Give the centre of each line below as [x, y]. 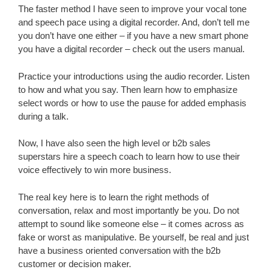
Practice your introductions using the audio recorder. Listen [134, 76]
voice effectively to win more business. [95, 170]
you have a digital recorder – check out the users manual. [131, 49]
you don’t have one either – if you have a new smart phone [133, 36]
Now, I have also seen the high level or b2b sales [114, 143]
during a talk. [43, 116]
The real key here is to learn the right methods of [114, 197]
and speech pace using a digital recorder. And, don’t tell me [134, 22]
